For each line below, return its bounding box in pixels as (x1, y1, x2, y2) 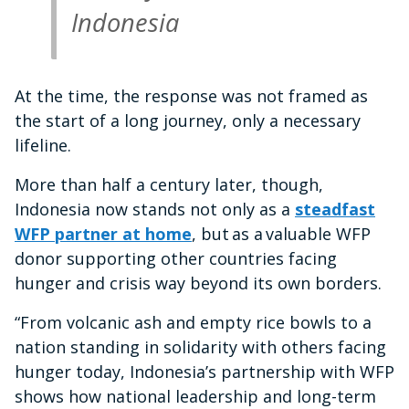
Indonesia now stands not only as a (15, 198, 295, 221)
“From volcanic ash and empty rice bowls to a (15, 311, 372, 334)
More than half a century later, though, (15, 173, 323, 196)
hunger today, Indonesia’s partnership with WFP (15, 361, 394, 383)
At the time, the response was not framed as (15, 85, 368, 108)
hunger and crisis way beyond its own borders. (15, 272, 382, 295)
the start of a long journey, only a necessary (15, 110, 361, 132)
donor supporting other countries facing (15, 247, 337, 270)
